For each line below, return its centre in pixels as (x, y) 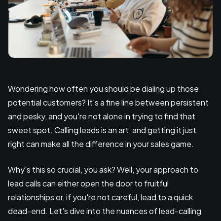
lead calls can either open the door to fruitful (88, 183)
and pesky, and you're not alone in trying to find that (102, 116)
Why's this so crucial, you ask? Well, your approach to (103, 169)
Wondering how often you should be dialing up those (103, 89)
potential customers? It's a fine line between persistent (108, 102)
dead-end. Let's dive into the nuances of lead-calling (105, 211)
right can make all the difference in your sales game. (101, 144)
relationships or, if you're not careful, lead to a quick (100, 197)
